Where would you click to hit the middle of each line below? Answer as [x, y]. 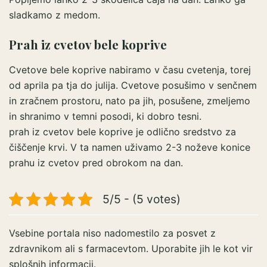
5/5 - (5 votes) [142, 199]
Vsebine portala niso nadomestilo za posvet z [112, 233]
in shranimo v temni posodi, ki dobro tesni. [105, 116]
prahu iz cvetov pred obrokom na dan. [96, 162]
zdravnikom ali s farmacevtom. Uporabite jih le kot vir [131, 248]
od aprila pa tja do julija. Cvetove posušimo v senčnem [133, 85]
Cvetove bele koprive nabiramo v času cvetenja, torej [130, 69]
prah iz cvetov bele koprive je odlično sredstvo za [122, 131]
